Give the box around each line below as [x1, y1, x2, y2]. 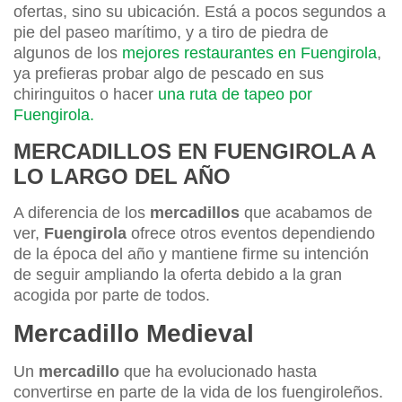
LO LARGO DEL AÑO [13, 163, 231, 188]
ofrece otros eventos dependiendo [127, 223, 375, 242]
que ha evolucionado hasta [119, 362, 317, 380]
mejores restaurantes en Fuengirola [122, 43, 377, 62]
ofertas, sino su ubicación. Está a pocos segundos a [13, 2, 386, 21]
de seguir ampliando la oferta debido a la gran [13, 265, 342, 284]
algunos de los [13, 43, 122, 62]
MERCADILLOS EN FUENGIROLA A [13, 138, 375, 163]
